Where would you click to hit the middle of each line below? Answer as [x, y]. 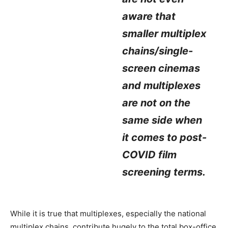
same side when [162, 120]
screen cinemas [161, 68]
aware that [149, 16]
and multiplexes [162, 85]
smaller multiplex [164, 34]
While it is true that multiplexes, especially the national [108, 213]
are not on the [156, 103]
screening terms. [164, 172]
